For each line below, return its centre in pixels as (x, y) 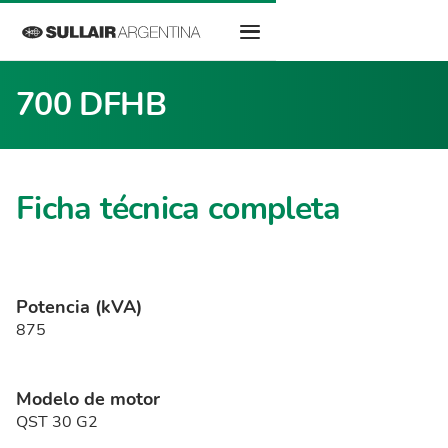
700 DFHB (91, 104)
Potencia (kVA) (79, 307)
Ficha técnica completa (178, 208)
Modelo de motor (88, 399)
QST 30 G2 (57, 422)
